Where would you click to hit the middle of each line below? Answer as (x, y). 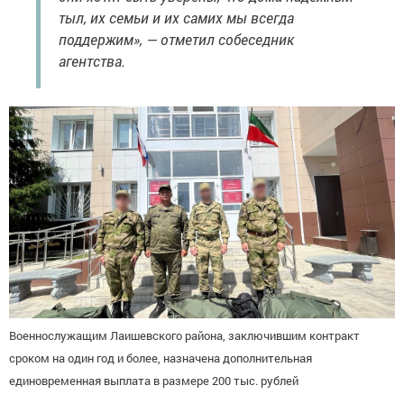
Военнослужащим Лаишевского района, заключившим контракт (184, 336)
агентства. (92, 60)
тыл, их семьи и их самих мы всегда (176, 17)
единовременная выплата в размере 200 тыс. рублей (154, 381)
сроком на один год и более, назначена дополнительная (161, 358)
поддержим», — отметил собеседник (176, 39)
